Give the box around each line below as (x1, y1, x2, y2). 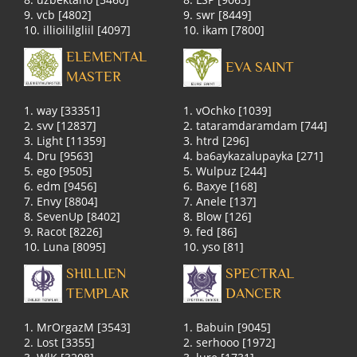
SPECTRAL (226, 265, 295, 282)
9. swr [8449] (183, 6, 253, 22)
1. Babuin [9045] (183, 320, 272, 335)
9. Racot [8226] (24, 223, 104, 239)
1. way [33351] (24, 102, 101, 118)
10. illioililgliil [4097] (24, 22, 131, 37)
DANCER (226, 285, 282, 302)
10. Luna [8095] (24, 238, 107, 254)
